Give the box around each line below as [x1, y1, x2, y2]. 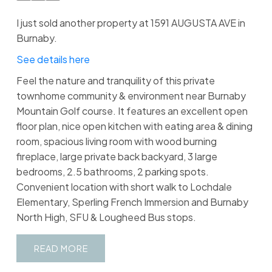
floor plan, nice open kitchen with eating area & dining [16, 119, 253, 132]
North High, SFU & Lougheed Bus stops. [16, 210, 196, 223]
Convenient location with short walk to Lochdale [16, 180, 232, 193]
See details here [16, 52, 90, 66]
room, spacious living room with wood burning [16, 134, 217, 148]
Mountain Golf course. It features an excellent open [16, 104, 248, 117]
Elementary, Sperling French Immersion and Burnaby [16, 195, 248, 208]
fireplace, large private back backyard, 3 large [16, 149, 217, 163]
